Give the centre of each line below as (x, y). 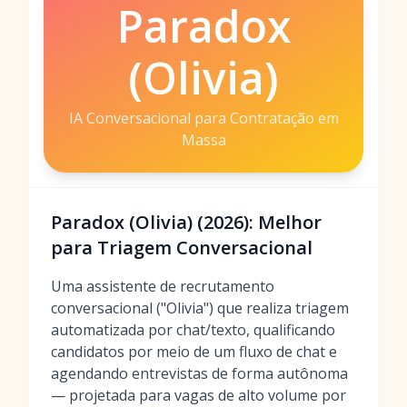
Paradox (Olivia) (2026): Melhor (186, 222)
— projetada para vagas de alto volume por (199, 395)
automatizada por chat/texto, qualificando (193, 330)
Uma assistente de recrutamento (163, 286)
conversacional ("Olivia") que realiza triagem (200, 308)
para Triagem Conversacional (182, 248)
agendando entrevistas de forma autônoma (199, 373)
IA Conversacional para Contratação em (203, 118)
